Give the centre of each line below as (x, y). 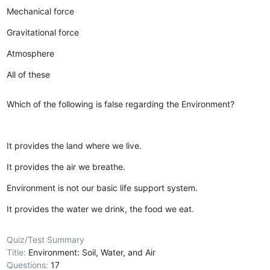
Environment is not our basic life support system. (102, 187)
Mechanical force (41, 11)
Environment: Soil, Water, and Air (92, 252)
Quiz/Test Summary (46, 239)
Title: (18, 252)
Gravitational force (43, 32)
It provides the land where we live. (74, 145)
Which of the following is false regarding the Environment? (121, 104)
